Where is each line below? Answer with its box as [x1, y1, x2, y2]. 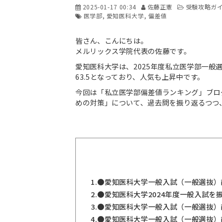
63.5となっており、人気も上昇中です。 [75, 71, 205, 82]
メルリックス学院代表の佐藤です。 [75, 46, 191, 56]
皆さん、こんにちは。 [75, 35, 148, 46]
